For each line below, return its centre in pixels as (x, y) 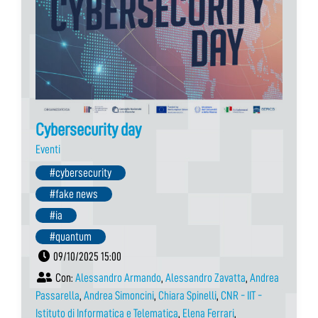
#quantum (71, 236)
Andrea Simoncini (119, 295)
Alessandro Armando (118, 278)
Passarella (57, 295)
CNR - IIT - (241, 295)
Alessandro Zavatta (205, 278)
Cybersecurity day (88, 129)
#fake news (74, 194)
